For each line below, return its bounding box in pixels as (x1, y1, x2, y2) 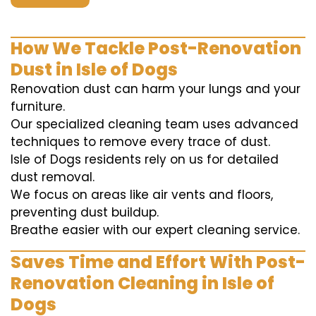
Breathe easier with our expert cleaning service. (11, 221, 300, 238)
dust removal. (11, 169, 95, 186)
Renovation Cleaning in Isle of (11, 272, 274, 295)
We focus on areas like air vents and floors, (11, 186, 273, 203)
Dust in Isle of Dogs (11, 58, 178, 81)
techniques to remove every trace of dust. (11, 133, 270, 150)
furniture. (11, 98, 65, 115)
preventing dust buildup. (11, 204, 159, 221)
